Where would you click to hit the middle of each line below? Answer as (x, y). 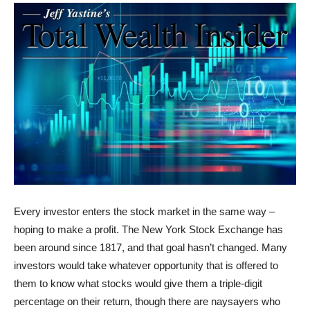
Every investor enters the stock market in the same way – (144, 212)
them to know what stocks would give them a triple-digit (138, 284)
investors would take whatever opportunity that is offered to (146, 266)
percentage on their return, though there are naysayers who (147, 302)
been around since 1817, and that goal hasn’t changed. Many (151, 248)
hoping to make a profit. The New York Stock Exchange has (148, 230)
